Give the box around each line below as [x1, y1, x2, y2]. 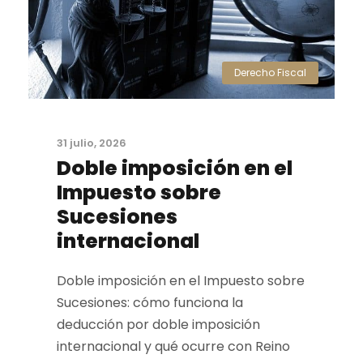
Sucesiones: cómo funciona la [57, 293, 243, 313]
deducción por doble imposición [57, 315, 260, 335]
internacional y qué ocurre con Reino [57, 337, 290, 357]
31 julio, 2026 [57, 135, 126, 152]
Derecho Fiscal [234, 66, 306, 80]
